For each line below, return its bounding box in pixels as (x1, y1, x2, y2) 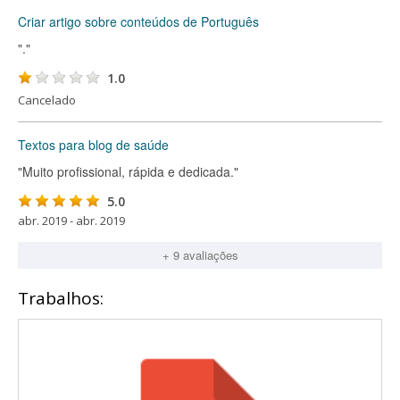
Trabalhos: (18, 287, 104, 310)
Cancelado (18, 92, 76, 108)
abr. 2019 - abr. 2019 (18, 212, 125, 229)
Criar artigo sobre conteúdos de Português (18, 12, 259, 30)
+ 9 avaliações (162, 246, 238, 263)
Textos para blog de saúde (18, 136, 169, 154)
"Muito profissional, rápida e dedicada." (18, 162, 238, 180)
